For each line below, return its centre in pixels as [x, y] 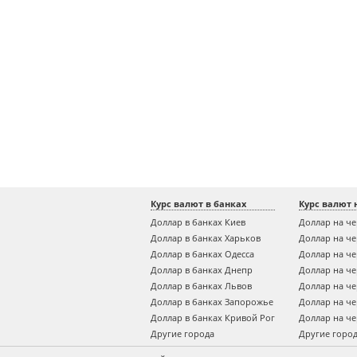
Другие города [182, 333]
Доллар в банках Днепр [202, 270]
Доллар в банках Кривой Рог [213, 318]
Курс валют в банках [198, 204]
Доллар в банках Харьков [206, 238]
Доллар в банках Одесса [202, 254]
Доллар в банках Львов [201, 286]
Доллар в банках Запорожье [212, 302]
